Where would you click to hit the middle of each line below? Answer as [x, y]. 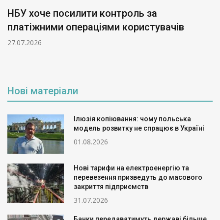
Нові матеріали [43, 91]
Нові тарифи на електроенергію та [131, 168]
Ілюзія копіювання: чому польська [132, 119]
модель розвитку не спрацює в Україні [139, 128]
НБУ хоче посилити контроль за [82, 14]
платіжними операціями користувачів [96, 27]
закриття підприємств [111, 187]
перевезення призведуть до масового [138, 178]
